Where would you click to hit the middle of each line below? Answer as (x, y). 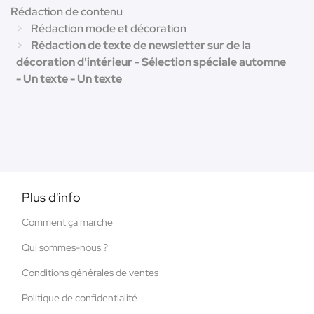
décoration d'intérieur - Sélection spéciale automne (151, 62)
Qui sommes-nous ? (65, 247)
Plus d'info (51, 197)
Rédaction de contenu (67, 11)
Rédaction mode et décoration (109, 28)
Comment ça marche (67, 222)
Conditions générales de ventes (90, 272)
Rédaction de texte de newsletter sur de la (141, 45)
